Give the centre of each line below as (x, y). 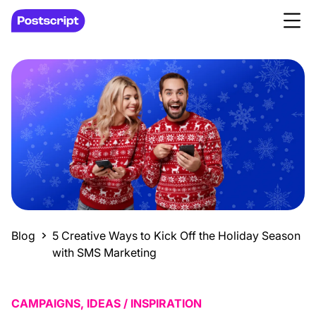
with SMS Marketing (104, 253)
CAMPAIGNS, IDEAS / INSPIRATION (107, 304)
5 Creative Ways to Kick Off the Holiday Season (176, 236)
